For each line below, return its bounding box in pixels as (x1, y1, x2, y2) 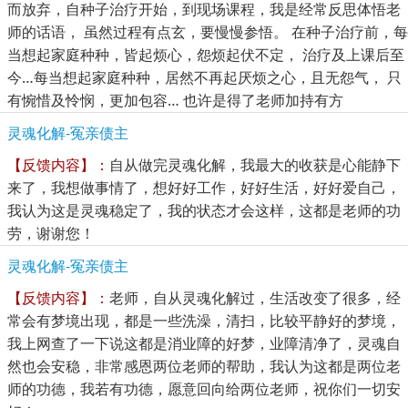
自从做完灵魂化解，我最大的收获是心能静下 (109, 154, 401, 175)
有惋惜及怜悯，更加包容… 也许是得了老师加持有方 (7, 89, 343, 110)
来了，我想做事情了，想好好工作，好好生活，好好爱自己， (7, 177, 401, 198)
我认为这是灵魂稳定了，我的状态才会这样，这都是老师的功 (7, 199, 401, 220)
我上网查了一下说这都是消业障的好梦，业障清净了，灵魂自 (7, 332, 401, 353)
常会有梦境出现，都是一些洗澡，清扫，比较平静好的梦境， (7, 310, 401, 331)
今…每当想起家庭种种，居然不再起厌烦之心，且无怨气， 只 (7, 66, 402, 87)
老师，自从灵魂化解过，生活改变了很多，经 (109, 287, 401, 308)
